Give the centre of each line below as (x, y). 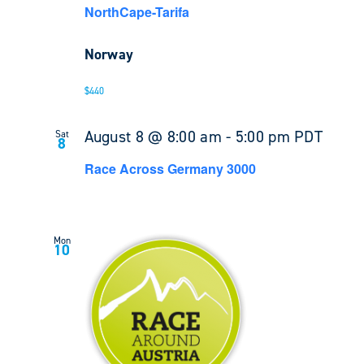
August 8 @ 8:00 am (153, 137)
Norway (109, 55)
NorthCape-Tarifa (136, 12)
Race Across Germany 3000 (170, 169)
